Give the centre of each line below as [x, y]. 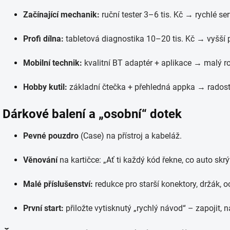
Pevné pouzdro [51, 136]
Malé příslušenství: [58, 184]
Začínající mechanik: [61, 15]
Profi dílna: [43, 39]
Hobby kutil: [45, 87]
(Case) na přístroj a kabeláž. [130, 136]
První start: [43, 208]
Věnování [40, 160]
